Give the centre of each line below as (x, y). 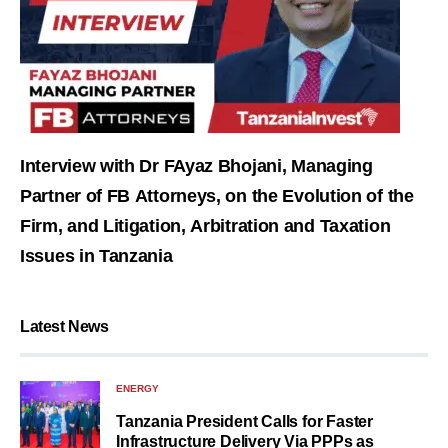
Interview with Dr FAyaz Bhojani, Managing (196, 166)
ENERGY (137, 388)
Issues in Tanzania (96, 256)
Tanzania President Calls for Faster (244, 421)
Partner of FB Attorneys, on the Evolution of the (217, 196)
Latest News (64, 326)
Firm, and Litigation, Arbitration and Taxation (205, 226)
